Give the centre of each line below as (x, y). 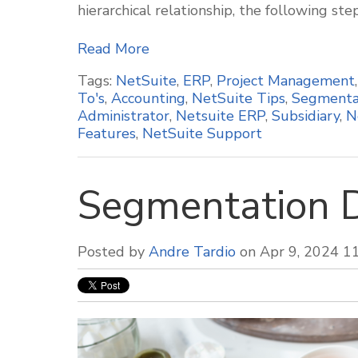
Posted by (113, 252)
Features (107, 133)
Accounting (148, 98)
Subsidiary (306, 116)
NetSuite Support (202, 133)
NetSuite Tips (239, 98)
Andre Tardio (192, 252)
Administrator (123, 116)
